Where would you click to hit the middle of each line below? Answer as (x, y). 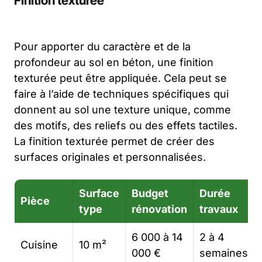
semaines (224, 253)
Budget (150, 194)
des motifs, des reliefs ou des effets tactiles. (126, 126)
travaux (219, 209)
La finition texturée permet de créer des (114, 142)
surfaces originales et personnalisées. (110, 157)
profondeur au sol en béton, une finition (114, 63)
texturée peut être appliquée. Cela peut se (120, 78)
